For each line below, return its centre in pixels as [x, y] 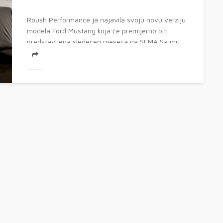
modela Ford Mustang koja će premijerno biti [97, 30]
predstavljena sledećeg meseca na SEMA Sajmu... [106, 41]
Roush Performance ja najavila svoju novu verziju [106, 19]
